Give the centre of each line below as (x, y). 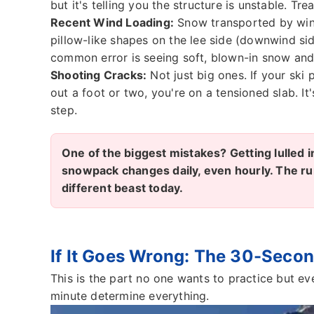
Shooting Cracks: (99, 75)
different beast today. (123, 188)
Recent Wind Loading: (112, 23)
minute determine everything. (130, 296)
